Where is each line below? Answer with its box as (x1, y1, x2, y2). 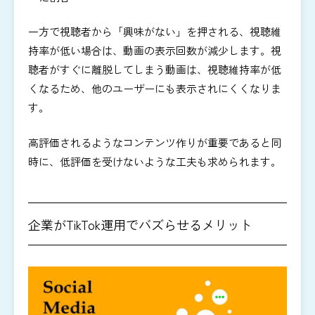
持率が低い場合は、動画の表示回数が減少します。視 (28, 43, 281, 58)
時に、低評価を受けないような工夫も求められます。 (28, 153, 281, 169)
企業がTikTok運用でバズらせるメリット (28, 215, 252, 233)
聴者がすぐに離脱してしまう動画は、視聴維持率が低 (28, 62, 281, 77)
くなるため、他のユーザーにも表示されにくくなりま (28, 81, 281, 96)
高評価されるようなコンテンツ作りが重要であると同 (28, 134, 281, 150)
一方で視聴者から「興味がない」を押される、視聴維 (28, 24, 281, 39)
